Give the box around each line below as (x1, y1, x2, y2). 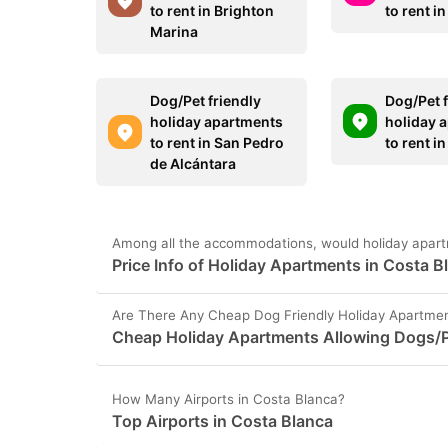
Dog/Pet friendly (150, 91, 261, 109)
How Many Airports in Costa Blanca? (112, 390, 345, 407)
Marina (150, 22, 198, 40)
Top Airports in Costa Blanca (112, 410, 333, 431)
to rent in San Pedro (150, 133, 284, 151)
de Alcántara (150, 154, 236, 172)
